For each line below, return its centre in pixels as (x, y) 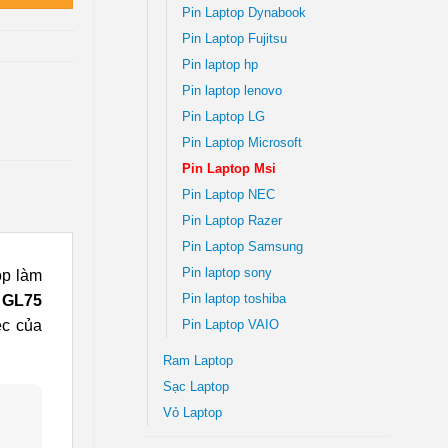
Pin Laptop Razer (231, 220)
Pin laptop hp (219, 64)
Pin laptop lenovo (231, 90)
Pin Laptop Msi (228, 168)
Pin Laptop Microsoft (241, 142)
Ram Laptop (197, 360)
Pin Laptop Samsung (242, 246)
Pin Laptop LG (223, 116)
